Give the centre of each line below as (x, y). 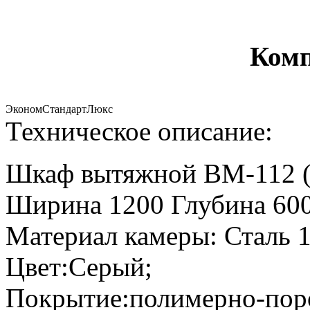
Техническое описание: (139, 131)
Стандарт (64, 109)
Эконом (24, 109)
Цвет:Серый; (79, 266)
